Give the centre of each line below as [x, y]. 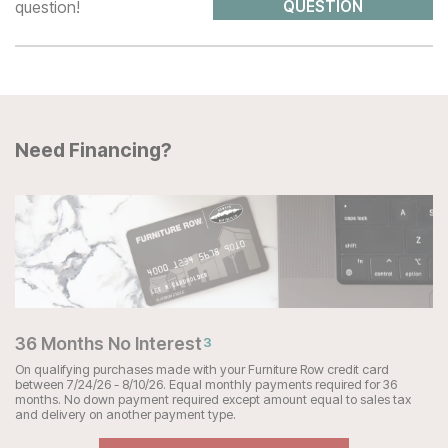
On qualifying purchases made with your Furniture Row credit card [202, 370]
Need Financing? [93, 149]
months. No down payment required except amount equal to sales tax [213, 400]
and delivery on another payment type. [125, 415]
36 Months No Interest [108, 344]
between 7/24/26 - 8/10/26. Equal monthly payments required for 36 [206, 385]
